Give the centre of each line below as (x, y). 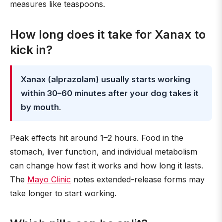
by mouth (40, 107)
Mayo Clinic (49, 179)
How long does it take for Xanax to (108, 34)
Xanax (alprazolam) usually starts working (106, 79)
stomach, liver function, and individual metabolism (104, 152)
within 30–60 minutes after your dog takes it (110, 93)
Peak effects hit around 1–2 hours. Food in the (97, 138)
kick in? (31, 50)
